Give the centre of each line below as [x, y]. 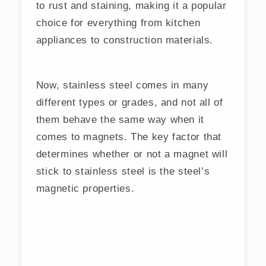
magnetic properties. [85, 188]
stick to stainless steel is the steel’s [123, 171]
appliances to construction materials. [125, 40]
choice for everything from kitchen [118, 23]
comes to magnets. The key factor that [129, 136]
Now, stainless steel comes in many [122, 85]
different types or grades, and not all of [129, 102]
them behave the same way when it [120, 119]
